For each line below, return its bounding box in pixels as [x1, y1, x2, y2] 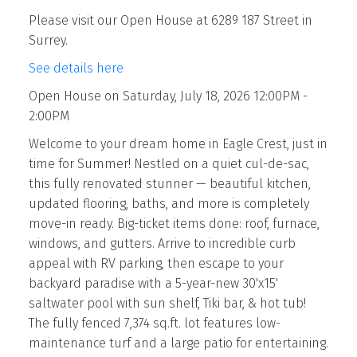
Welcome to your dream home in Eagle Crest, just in [28, 135, 328, 151]
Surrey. [28, 32, 68, 48]
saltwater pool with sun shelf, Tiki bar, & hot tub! [28, 295, 306, 311]
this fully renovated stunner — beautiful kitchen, [28, 175, 311, 191]
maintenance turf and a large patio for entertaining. [28, 335, 328, 351]
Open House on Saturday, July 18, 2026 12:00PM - [28, 88, 308, 104]
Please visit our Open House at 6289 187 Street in [28, 12, 312, 28]
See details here [28, 60, 124, 76]
